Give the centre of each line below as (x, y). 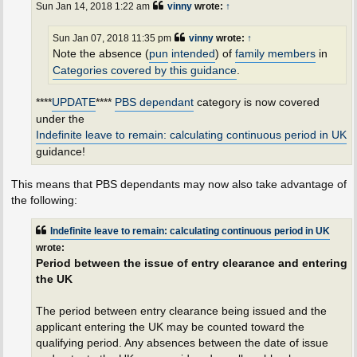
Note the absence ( (100, 53)
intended (193, 53)
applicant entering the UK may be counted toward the (170, 328)
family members (275, 53)
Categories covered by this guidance (144, 70)
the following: (44, 200)
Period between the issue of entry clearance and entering (191, 264)
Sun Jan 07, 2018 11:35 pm (112, 38)
